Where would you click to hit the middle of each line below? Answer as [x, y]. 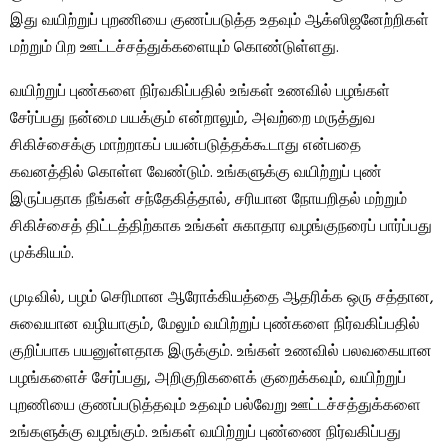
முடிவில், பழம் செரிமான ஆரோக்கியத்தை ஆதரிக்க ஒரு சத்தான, [222, 298]
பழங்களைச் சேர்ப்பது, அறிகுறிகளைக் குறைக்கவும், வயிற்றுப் [208, 379]
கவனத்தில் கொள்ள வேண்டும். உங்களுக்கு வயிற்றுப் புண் [196, 173]
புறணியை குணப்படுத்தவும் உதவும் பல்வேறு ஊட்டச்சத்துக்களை [215, 406]
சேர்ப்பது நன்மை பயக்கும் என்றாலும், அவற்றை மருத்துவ [192, 119]
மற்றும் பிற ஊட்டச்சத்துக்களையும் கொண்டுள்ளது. [174, 48]
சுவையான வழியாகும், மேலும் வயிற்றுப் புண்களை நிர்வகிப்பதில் [215, 325]
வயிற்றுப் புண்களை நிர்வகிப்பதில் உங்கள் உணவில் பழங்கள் [200, 92]
